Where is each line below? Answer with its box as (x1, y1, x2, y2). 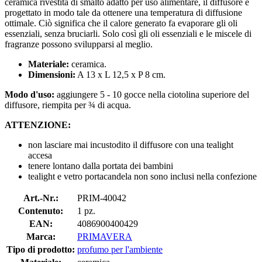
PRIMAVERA (77, 231, 132, 242)
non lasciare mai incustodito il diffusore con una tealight (28, 139, 233, 150)
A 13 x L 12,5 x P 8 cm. (75, 69, 166, 80)
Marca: (26, 231, 56, 242)
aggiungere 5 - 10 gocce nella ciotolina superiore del (54, 89, 249, 99)
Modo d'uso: (5, 89, 54, 99)
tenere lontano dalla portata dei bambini (28, 160, 173, 171)
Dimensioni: (28, 69, 75, 80)
